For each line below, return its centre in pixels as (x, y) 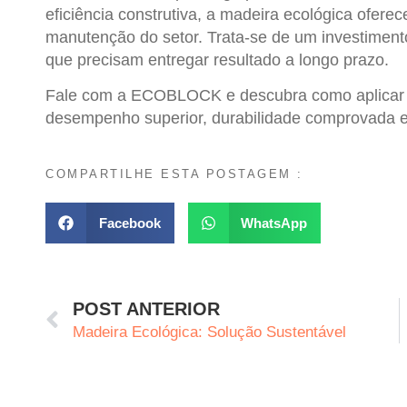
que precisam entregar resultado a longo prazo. (217, 60)
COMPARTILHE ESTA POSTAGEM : (174, 174)
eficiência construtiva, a (133, 15)
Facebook (129, 223)
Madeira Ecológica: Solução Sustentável (209, 332)
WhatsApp (274, 223)
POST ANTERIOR (146, 308)
